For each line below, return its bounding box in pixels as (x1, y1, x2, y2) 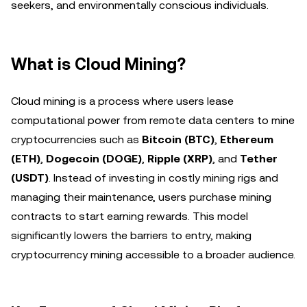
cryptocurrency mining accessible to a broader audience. (11, 248, 295, 261)
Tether (240, 152, 278, 165)
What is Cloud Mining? (11, 55, 186, 74)
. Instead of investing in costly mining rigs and (49, 171, 278, 184)
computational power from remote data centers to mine (11, 114, 295, 127)
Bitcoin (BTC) (142, 133, 214, 146)
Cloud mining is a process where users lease (11, 95, 234, 108)
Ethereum (220, 133, 273, 146)
